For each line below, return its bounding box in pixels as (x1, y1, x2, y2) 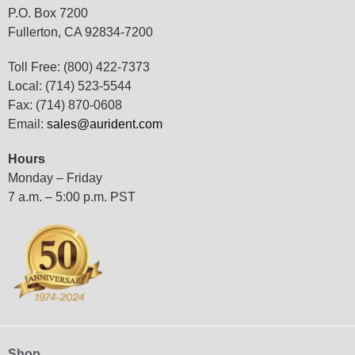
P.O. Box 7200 (8, 6, 88, 20)
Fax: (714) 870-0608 (8, 97, 122, 112)
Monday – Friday (8, 170, 102, 185)
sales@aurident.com (47, 116, 162, 131)
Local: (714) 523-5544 (8, 78, 132, 93)
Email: (8, 116, 47, 131)
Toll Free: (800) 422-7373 (8, 59, 150, 74)
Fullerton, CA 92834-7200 (8, 25, 153, 39)
